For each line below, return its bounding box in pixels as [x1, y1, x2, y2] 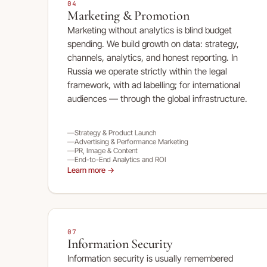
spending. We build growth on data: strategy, [67, 38, 239, 49]
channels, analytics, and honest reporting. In [67, 52, 238, 63]
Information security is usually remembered [67, 253, 233, 264]
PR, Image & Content [74, 146, 138, 155]
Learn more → [67, 165, 114, 175]
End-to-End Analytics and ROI [74, 155, 166, 164]
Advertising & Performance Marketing [74, 137, 188, 146]
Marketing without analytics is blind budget [67, 24, 232, 36]
